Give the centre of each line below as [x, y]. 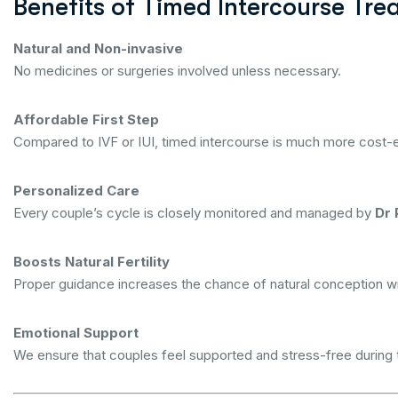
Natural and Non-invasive [98, 48]
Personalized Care [76, 191]
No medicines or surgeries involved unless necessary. [177, 71]
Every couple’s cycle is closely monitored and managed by [194, 213]
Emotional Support [76, 333]
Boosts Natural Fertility [92, 262]
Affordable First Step [86, 119]
